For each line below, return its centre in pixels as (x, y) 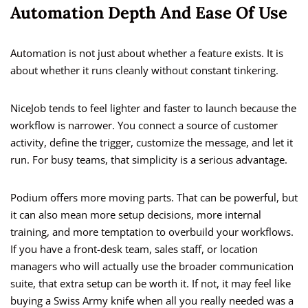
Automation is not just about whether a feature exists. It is (147, 53)
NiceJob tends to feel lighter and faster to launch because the (153, 108)
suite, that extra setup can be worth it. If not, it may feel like (151, 284)
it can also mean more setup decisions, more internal (136, 215)
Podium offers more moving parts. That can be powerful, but (154, 198)
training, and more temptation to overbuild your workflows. (152, 232)
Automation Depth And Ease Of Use (149, 13)
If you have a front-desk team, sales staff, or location (134, 249)
